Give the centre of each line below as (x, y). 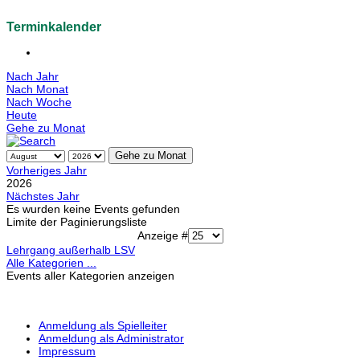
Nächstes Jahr (43, 196)
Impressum (67, 352)
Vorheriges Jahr (47, 171)
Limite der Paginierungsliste (77, 222)
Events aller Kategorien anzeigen (90, 276)
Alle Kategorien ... (51, 263)
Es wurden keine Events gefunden (93, 209)
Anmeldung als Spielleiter (103, 326)
